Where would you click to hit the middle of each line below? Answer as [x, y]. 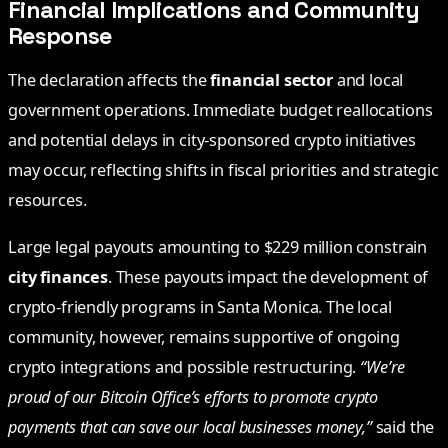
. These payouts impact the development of [268, 276]
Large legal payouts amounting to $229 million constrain [218, 246]
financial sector [271, 80]
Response [60, 36]
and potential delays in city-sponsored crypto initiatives [212, 140]
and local [368, 80]
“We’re [383, 366]
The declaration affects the [109, 80]
